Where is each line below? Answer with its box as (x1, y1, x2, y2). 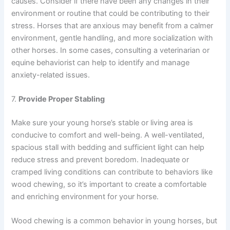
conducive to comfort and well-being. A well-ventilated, (11, 130, 205, 140)
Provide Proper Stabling (18, 94, 105, 104)
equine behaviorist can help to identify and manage (11, 57, 190, 67)
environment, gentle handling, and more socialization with (11, 33, 214, 43)
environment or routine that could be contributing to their (11, 8, 210, 18)
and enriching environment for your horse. (11, 192, 159, 202)
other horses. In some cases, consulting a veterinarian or (11, 45, 210, 55)
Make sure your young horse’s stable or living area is (11, 118, 194, 128)
